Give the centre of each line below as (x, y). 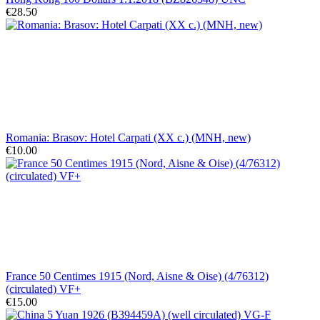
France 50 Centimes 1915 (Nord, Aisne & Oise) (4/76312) (137, 276)
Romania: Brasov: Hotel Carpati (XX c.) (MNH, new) (128, 137)
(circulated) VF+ (43, 289)
